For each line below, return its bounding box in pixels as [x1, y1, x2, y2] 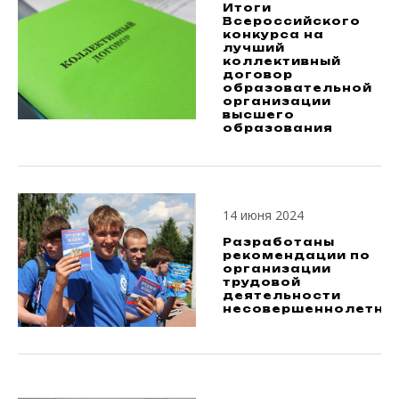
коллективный [223, 54, 341, 68]
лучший [223, 41, 285, 54]
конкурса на [223, 28, 324, 41]
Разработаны [223, 235, 335, 248]
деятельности [223, 289, 341, 302]
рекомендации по [223, 248, 370, 262]
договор [223, 68, 293, 81]
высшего [223, 108, 295, 121]
